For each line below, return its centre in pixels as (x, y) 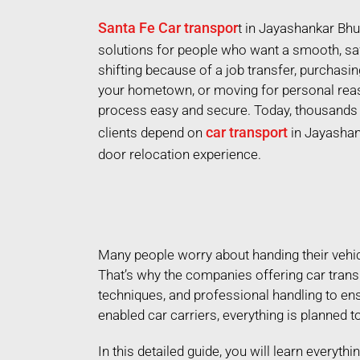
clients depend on (152, 133)
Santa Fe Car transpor (168, 28)
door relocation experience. (180, 155)
